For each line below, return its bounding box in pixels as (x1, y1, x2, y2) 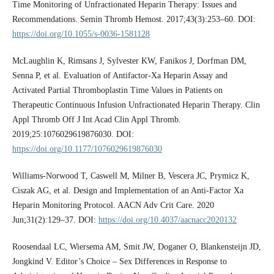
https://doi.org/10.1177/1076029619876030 (12, 144, 162, 154)
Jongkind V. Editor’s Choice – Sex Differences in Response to (12, 256, 227, 266)
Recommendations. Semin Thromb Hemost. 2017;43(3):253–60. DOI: (12, 14, 256, 24)
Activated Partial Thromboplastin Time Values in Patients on (12, 85, 223, 95)
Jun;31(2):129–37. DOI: (12, 215, 98, 224)
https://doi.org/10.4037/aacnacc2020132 (98, 215, 237, 224)
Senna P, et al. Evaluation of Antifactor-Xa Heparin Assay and (12, 70, 228, 80)
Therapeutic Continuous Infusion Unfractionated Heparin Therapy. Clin (12, 100, 260, 109)
